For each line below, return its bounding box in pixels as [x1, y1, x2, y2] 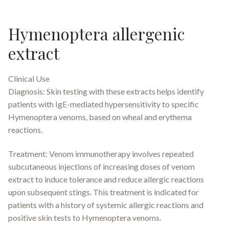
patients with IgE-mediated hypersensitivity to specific [8, 99, 199, 109]
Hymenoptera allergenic [8, 22, 185, 45]
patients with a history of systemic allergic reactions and [8, 200, 203, 210]
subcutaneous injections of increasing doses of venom [8, 162, 195, 172]
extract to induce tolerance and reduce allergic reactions [8, 174, 204, 185]
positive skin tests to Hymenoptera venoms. [8, 213, 161, 223]
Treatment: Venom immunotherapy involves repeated [8, 149, 194, 159]
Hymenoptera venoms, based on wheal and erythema [8, 111, 192, 122]
